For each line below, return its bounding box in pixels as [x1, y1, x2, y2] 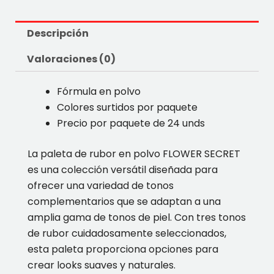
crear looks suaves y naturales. [28, 258, 176, 273]
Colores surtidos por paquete [57, 100, 198, 115]
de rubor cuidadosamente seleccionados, [28, 226, 226, 241]
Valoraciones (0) [27, 51, 116, 66]
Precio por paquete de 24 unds [57, 116, 205, 131]
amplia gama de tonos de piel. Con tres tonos [28, 210, 246, 225]
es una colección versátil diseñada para [28, 163, 218, 177]
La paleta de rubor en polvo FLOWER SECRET [28, 147, 240, 161]
